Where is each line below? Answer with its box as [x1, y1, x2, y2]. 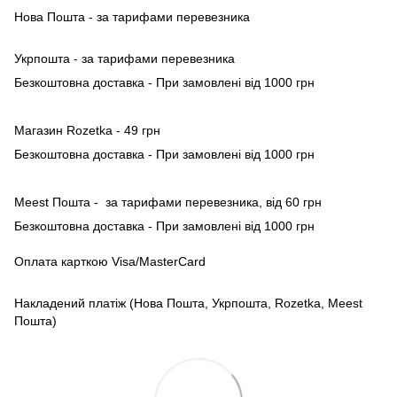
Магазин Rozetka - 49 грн [14, 123, 160, 138]
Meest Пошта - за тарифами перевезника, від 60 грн [14, 195, 322, 210]
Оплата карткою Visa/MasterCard [14, 254, 206, 269]
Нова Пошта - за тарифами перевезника [14, 10, 253, 25]
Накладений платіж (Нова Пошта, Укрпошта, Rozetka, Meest [14, 296, 362, 311]
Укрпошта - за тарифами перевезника [14, 51, 235, 66]
